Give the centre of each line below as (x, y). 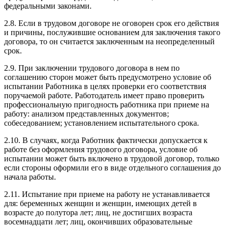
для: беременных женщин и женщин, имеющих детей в (101, 203)
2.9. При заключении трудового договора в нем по (92, 68)
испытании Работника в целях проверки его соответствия (105, 86)
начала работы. (30, 177)
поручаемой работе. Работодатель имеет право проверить (104, 95)
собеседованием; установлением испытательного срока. (102, 123)
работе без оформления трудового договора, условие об (101, 149)
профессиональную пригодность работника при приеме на (107, 104)
